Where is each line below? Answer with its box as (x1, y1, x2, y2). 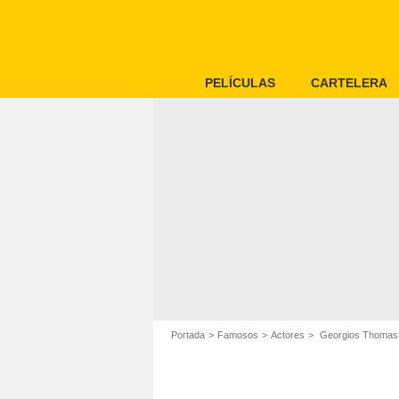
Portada (171, 330, 205, 340)
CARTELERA (311, 76, 387, 90)
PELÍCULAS (205, 76, 275, 90)
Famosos (217, 330, 258, 340)
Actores (271, 330, 305, 340)
